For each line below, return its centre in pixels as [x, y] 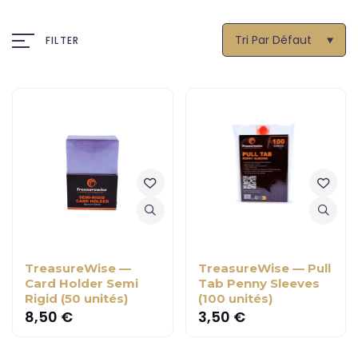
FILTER [63, 40]
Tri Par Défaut [273, 40]
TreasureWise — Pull [264, 268]
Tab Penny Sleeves [259, 283]
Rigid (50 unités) [76, 298]
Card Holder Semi [82, 283]
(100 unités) [235, 298]
